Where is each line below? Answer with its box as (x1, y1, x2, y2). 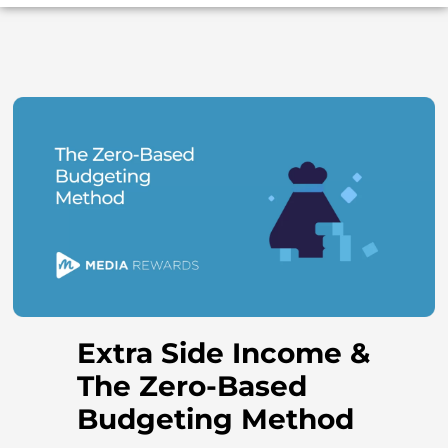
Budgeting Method (76, 402, 354, 437)
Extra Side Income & (76, 336, 370, 371)
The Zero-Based (76, 369, 307, 404)
